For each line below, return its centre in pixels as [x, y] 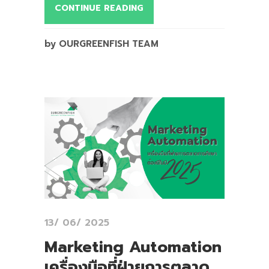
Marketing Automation [133, 247]
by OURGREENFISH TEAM [101, 44]
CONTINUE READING [99, 8]
